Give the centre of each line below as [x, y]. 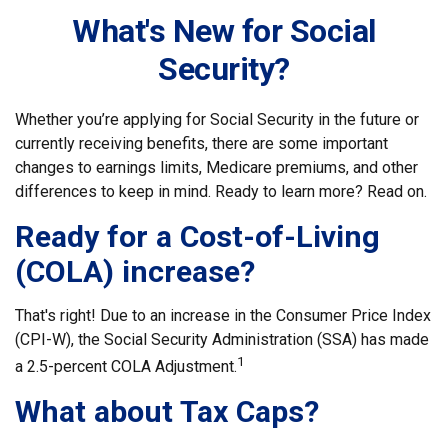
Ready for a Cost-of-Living [197, 236]
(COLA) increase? [135, 271]
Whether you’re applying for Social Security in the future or [217, 119]
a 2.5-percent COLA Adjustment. [126, 367]
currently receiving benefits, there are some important [201, 143]
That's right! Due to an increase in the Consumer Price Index [223, 315]
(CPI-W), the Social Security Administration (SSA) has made [222, 339]
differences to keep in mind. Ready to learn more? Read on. [221, 191]
